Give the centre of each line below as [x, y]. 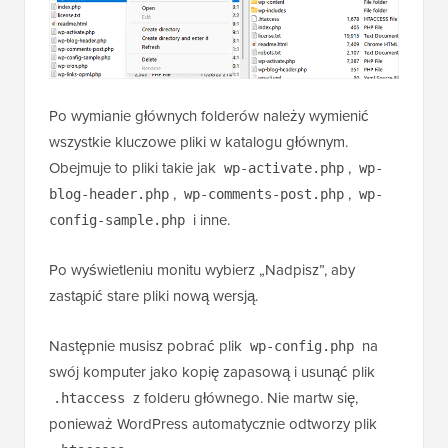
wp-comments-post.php [264, 193]
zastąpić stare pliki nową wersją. [153, 295]
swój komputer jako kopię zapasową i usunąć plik [212, 371]
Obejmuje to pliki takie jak [134, 167]
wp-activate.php [284, 167]
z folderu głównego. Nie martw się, [243, 397]
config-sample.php [117, 219]
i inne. [209, 219]
